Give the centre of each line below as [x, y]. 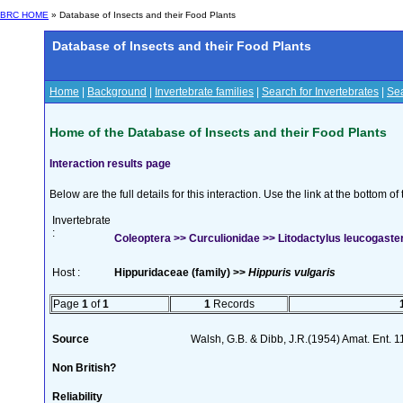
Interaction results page [110, 163]
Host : [66, 272]
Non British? [84, 367]
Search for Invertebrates [320, 92]
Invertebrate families [204, 92]
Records [232, 304]
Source [71, 339]
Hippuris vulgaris [292, 272]
